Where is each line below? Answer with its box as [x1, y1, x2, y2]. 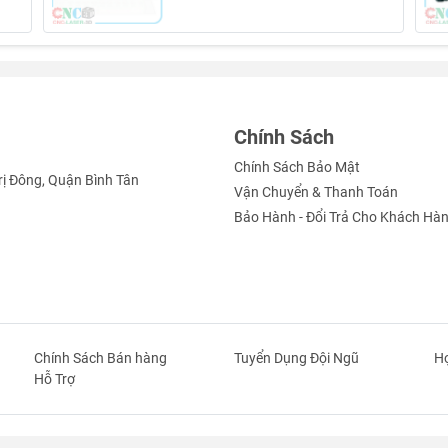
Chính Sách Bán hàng [34, 349, 167, 366]
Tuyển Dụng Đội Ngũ [234, 349, 359, 366]
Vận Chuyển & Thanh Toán [234, 184, 398, 201]
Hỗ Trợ [34, 370, 75, 387]
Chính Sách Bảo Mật [234, 159, 360, 176]
